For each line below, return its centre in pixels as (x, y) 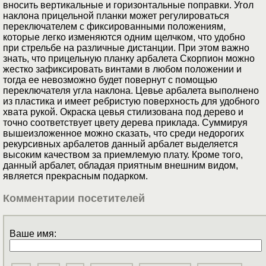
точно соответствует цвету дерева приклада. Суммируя (125, 123)
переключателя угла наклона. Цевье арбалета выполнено (131, 91)
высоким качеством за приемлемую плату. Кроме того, (123, 155)
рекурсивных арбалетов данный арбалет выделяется (121, 144)
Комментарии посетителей (74, 198)
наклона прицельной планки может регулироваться (116, 16)
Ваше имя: (33, 234)
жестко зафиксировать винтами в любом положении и (122, 69)
